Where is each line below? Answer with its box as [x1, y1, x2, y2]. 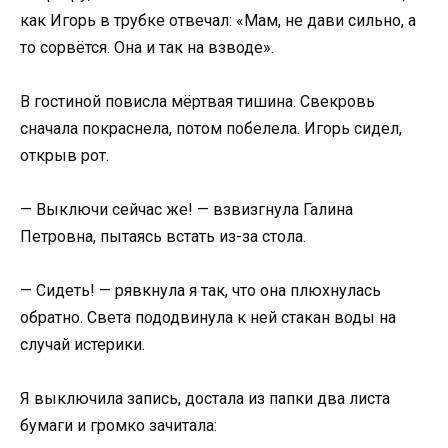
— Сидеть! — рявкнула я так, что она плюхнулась [20, 281, 381, 301]
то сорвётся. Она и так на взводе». [20, 37, 274, 57]
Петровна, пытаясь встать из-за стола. [20, 227, 306, 246]
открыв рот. [20, 145, 109, 165]
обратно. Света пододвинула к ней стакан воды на [20, 308, 396, 328]
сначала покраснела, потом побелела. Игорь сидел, [20, 118, 402, 138]
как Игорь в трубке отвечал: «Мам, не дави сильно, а [20, 10, 416, 30]
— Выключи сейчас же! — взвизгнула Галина [20, 200, 353, 219]
